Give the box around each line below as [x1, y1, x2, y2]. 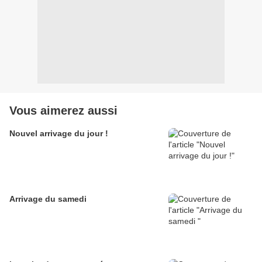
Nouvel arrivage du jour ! [9, 129, 108, 139]
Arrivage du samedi [9, 194, 87, 204]
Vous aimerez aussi [9, 104, 118, 118]
